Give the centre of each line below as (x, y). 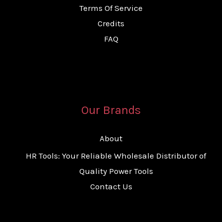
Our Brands (111, 110)
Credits (111, 23)
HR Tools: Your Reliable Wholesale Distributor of (116, 156)
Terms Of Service (111, 8)
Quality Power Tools (116, 171)
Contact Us (111, 187)
